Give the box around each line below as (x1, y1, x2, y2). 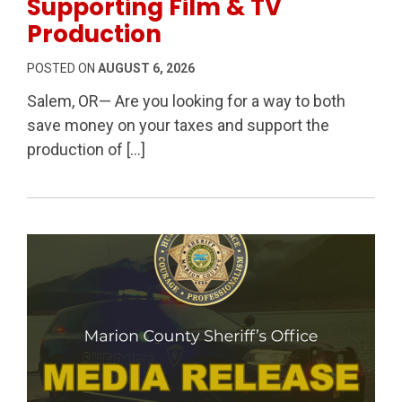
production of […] (27, 140, 145, 160)
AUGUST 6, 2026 (98, 61, 195, 76)
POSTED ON (27, 61, 98, 76)
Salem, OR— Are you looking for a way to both (27, 92, 345, 111)
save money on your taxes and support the (27, 116, 329, 135)
